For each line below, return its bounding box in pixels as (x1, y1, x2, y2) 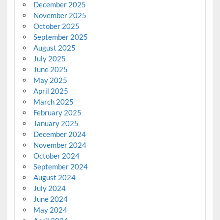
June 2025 (33, 64, 68, 74)
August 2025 (33, 43, 76, 52)
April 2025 (33, 86, 68, 95)
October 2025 (33, 21, 80, 30)
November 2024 (33, 140, 86, 149)
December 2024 (33, 129, 86, 138)
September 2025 (33, 32, 88, 41)
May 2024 (33, 205, 67, 214)
